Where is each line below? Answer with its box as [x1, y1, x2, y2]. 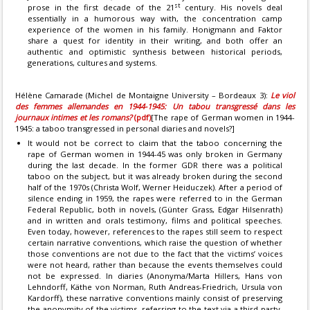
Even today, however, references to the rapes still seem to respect [28, 226, 282, 237]
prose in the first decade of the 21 [28, 2, 174, 12]
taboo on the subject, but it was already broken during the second [28, 171, 282, 181]
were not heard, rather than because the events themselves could [28, 259, 282, 270]
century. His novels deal [180, 2, 282, 12]
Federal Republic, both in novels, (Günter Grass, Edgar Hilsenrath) [28, 204, 282, 215]
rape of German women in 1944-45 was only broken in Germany [28, 149, 282, 159]
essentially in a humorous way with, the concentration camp [28, 13, 282, 24]
